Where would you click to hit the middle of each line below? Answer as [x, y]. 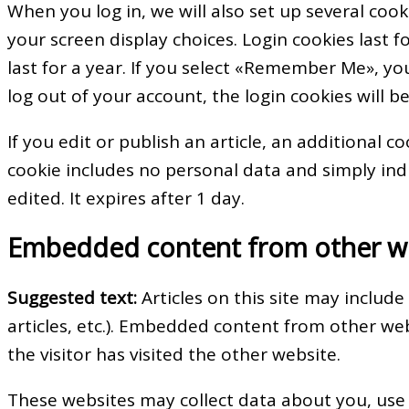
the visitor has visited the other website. [174, 355]
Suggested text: [74, 298]
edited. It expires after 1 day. [126, 198]
